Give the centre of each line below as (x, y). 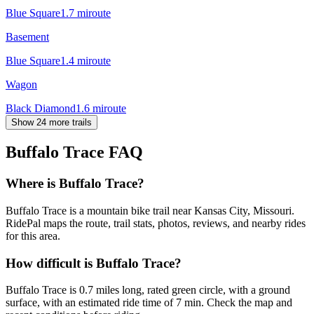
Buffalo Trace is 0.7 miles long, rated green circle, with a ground (148, 290)
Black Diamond (41, 108)
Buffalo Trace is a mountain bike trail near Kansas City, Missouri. (150, 211)
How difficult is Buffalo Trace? (94, 263)
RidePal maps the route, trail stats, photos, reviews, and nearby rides (156, 224)
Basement (27, 36)
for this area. (33, 236)
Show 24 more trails (52, 122)
